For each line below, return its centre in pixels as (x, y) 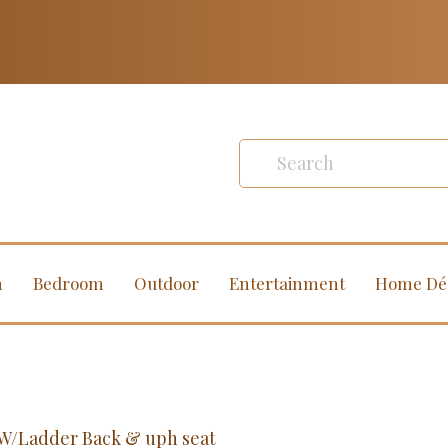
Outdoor (166, 283)
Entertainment (286, 283)
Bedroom (68, 283)
